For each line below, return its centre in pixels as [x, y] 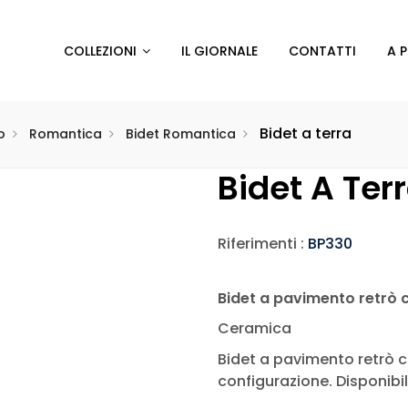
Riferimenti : [263, 244]
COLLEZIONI [101, 51]
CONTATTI [323, 51]
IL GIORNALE [220, 51]
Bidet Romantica [181, 134]
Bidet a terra [306, 133]
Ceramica [255, 328]
